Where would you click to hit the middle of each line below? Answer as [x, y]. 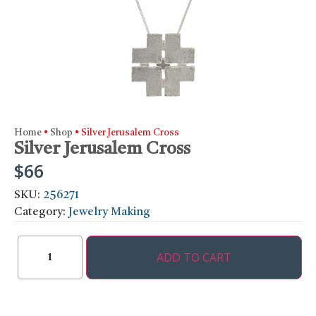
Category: [41, 213]
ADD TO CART [194, 258]
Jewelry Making [109, 213]
